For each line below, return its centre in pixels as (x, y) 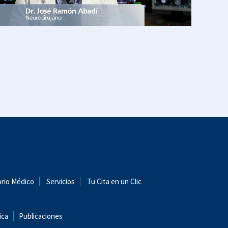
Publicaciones (41, 216)
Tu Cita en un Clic (114, 181)
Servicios (61, 181)
